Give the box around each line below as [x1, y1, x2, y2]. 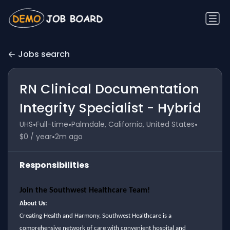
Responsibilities [19, 159, 89, 171]
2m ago [54, 131, 83, 142]
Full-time [35, 119, 68, 130]
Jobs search [18, 48, 70, 61]
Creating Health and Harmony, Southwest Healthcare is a [19, 212, 171, 219]
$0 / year [19, 131, 52, 142]
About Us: [19, 200, 47, 207]
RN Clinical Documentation [19, 80, 199, 98]
